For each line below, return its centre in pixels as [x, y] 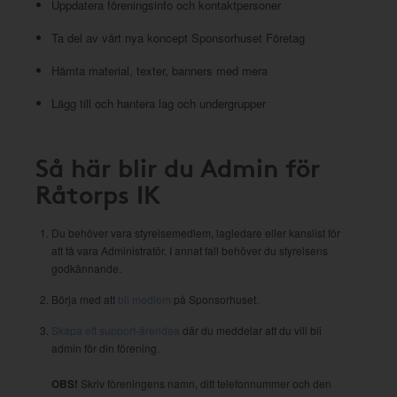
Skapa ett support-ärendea [116, 330]
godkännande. [86, 268]
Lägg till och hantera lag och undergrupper [159, 103]
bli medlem [144, 299]
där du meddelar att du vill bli [251, 330]
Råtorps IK [98, 193]
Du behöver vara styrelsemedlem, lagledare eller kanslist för [196, 233]
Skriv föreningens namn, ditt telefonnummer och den [205, 383]
